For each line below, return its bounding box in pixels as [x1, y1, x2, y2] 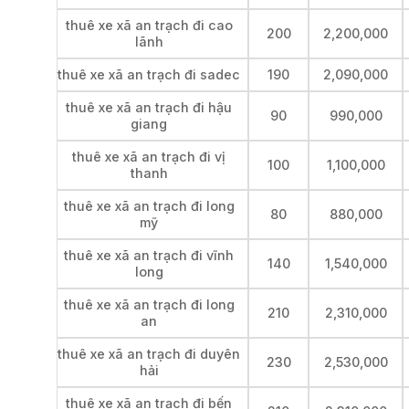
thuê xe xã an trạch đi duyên [58, 345, 240, 362]
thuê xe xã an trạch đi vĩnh [64, 246, 234, 263]
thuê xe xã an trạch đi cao [65, 16, 233, 33]
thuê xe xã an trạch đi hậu [66, 99, 232, 115]
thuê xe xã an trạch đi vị [72, 148, 225, 164]
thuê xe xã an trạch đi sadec [58, 66, 240, 82]
